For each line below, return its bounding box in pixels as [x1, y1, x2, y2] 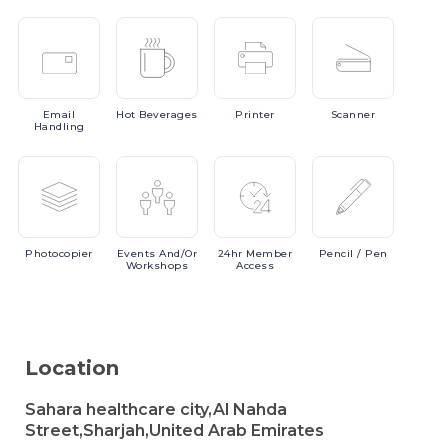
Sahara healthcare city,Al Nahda [25, 400, 287, 419]
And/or [159, 247, 198, 260]
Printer [235, 108, 275, 121]
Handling [33, 120, 85, 133]
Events [116, 247, 160, 260]
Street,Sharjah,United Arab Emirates [25, 421, 324, 440]
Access [236, 259, 274, 272]
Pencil [318, 247, 357, 260]
